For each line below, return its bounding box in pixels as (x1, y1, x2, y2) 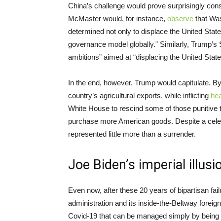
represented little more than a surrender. (68, 130, 196, 139)
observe (167, 14, 193, 23)
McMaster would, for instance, (68, 14, 167, 23)
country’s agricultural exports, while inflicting (68, 91, 211, 100)
